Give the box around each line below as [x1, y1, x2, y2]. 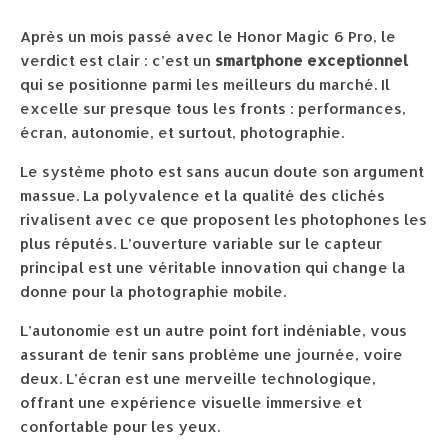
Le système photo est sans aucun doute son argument [20, 162, 424, 182]
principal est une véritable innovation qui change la [20, 258, 406, 278]
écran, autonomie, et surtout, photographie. [20, 123, 344, 143]
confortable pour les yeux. [20, 417, 220, 437]
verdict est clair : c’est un [20, 51, 215, 71]
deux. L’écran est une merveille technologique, [20, 369, 376, 389]
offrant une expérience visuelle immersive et [20, 393, 362, 413]
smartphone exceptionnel [215, 51, 408, 71]
